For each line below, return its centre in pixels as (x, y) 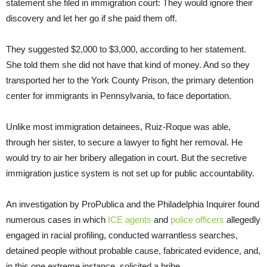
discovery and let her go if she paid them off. (91, 18)
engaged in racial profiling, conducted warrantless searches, (122, 235)
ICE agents (130, 219)
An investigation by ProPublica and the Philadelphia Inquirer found (133, 204)
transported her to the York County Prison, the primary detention (130, 80)
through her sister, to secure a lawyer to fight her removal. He (124, 142)
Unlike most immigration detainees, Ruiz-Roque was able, (118, 126)
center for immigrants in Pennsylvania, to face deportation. (119, 95)
